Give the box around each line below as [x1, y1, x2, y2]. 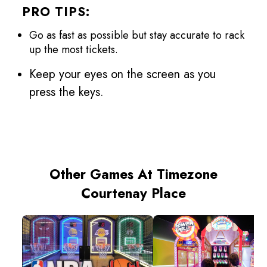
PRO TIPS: [22, 3, 91, 21]
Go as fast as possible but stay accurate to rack [29, 27, 245, 44]
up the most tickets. [29, 42, 122, 58]
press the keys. [29, 83, 108, 101]
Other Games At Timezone [49, 164, 218, 184]
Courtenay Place [81, 184, 186, 203]
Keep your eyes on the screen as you [29, 66, 216, 83]
